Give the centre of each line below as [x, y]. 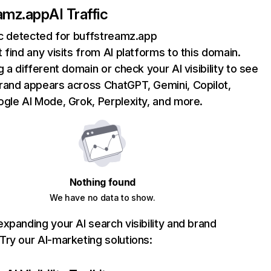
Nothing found [102, 182]
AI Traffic [79, 14]
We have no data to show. [103, 198]
